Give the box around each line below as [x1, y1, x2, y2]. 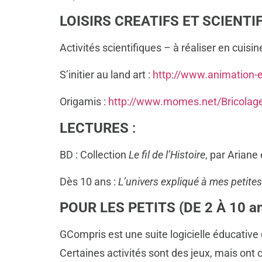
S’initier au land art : [60, 68, 153, 81]
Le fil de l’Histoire [129, 148, 205, 161]
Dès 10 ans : [60, 175, 118, 188]
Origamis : [60, 95, 108, 108]
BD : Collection [60, 148, 129, 161]
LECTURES [60, 119, 129, 136]
